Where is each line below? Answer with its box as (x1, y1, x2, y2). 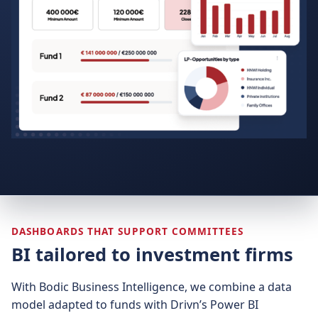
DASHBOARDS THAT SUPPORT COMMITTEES (11, 224, 243, 238)
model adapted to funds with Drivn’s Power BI (11, 297, 258, 312)
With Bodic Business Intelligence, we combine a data (11, 279, 292, 295)
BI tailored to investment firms (11, 242, 293, 267)
